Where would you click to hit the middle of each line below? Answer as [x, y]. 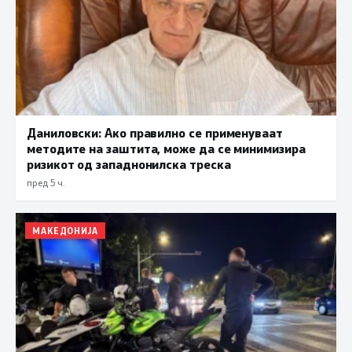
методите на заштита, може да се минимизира [166, 148]
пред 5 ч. [46, 183]
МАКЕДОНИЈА [65, 231]
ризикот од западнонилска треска [129, 164]
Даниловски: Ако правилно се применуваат [155, 133]
